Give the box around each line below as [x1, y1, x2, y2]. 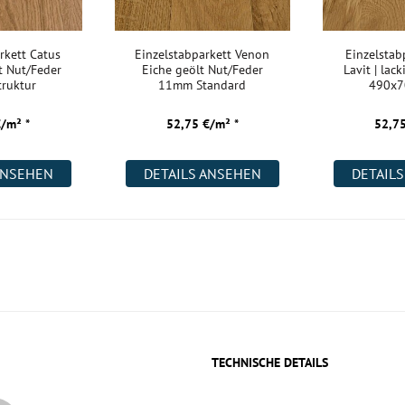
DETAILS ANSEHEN [143, 165, 261, 183]
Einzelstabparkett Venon [135, 46, 270, 62]
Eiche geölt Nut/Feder [141, 61, 263, 78]
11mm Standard [158, 77, 247, 93]
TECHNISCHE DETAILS [212, 354, 328, 371]
